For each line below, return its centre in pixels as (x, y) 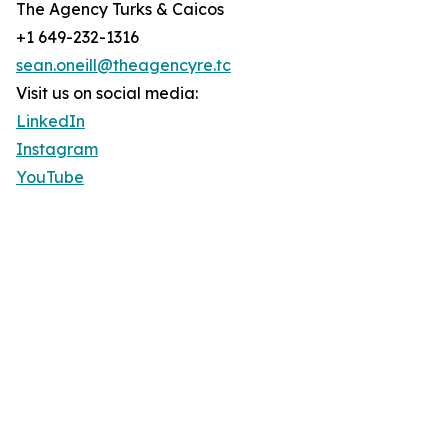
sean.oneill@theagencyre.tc (123, 65)
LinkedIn (50, 121)
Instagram (57, 149)
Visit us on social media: (107, 93)
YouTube (50, 177)
